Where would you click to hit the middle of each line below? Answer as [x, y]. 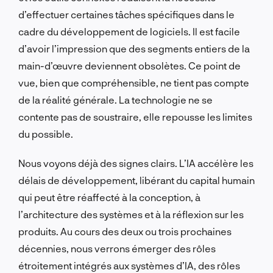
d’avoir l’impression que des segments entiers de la [134, 48]
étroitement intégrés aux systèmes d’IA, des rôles [129, 265]
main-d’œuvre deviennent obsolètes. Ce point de [129, 65]
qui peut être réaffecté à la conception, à [109, 197]
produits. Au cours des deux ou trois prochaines [125, 231]
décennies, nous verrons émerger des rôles [117, 248]
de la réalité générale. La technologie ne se [115, 99]
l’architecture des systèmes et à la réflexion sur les [131, 214]
